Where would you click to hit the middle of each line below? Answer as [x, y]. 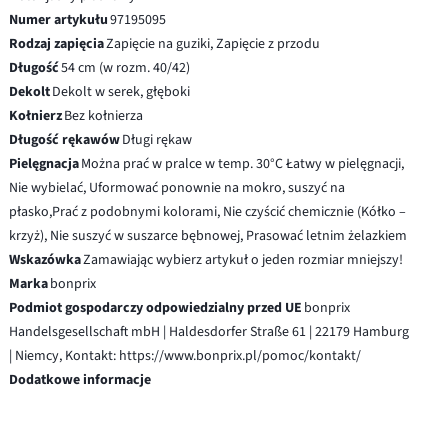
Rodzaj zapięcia [57, 43]
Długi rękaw [157, 139]
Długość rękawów [65, 139]
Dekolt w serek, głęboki [121, 91]
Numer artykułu [59, 19]
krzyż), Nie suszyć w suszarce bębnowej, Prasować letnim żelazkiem [208, 235]
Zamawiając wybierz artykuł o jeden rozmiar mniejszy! [243, 259]
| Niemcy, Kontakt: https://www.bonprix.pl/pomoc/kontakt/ [185, 355]
